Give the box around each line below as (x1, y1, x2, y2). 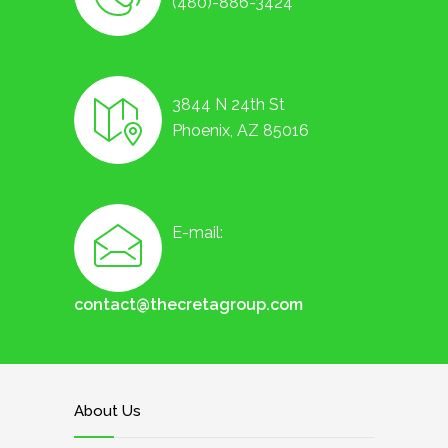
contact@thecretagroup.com (74, 295, 303, 315)
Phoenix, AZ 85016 (172, 121, 309, 141)
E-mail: (172, 223, 223, 243)
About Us (74, 402, 141, 421)
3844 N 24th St (172, 95, 285, 115)
